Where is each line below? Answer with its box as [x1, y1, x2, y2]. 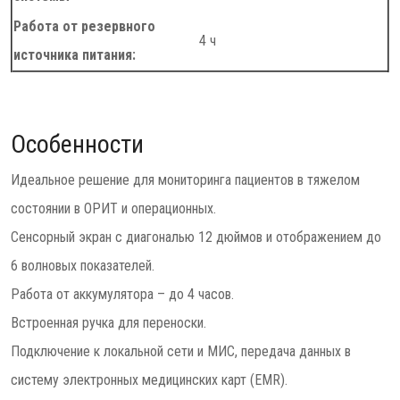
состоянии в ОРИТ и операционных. [11, 200, 216, 217]
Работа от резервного [13, 18, 155, 35]
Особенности [11, 129, 144, 159]
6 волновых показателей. [11, 257, 154, 274]
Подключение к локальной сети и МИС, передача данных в [11, 343, 351, 360]
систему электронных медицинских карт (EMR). [11, 371, 287, 388]
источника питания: [13, 46, 136, 63]
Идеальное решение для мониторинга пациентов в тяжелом [11, 171, 360, 188]
